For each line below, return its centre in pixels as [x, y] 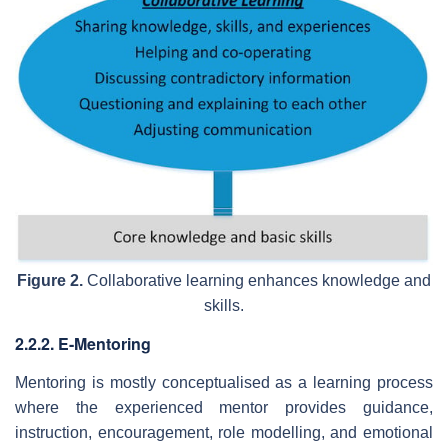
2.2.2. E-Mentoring [83, 343]
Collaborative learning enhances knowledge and [257, 280]
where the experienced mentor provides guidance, [224, 407]
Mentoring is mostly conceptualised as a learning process [224, 382]
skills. [224, 305]
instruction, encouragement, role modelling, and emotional [224, 432]
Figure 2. [50, 280]
